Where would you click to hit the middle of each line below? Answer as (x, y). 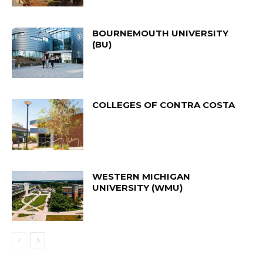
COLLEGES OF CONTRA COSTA (164, 105)
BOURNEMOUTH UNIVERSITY (161, 33)
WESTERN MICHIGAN (141, 176)
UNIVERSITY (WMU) (138, 187)
